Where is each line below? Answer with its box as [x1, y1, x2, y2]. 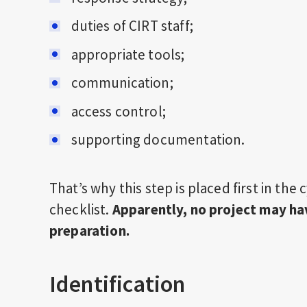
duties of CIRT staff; [71, 16, 193, 35]
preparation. [49, 221, 130, 240]
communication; [71, 73, 173, 92]
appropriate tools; [71, 45, 185, 64]
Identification [49, 269, 186, 298]
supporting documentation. [71, 130, 245, 149]
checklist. [49, 200, 112, 219]
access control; [71, 101, 166, 121]
